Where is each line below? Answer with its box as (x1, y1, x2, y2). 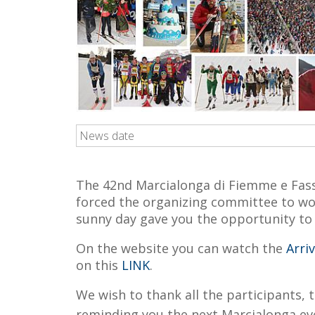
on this (75, 257, 122, 274)
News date (79, 128, 134, 144)
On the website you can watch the (75, 240, 286, 257)
